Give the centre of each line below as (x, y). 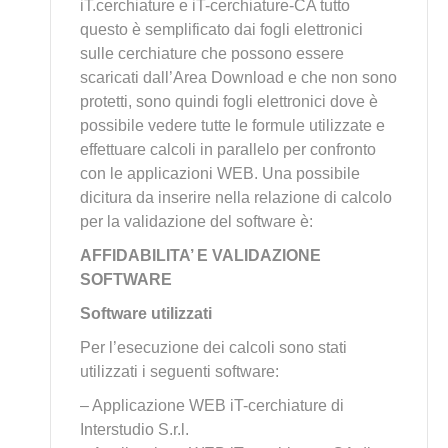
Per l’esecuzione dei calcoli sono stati (213, 347)
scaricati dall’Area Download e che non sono (238, 77)
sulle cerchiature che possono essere (212, 53)
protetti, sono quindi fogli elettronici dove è (229, 101)
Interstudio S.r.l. (134, 429)
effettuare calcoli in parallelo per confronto (228, 149)
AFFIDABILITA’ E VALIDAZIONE (200, 255)
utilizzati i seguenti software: (179, 371)
